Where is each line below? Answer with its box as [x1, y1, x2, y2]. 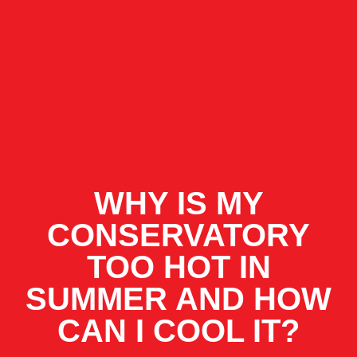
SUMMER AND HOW [25, 281, 331, 316]
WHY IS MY [93, 186, 264, 221]
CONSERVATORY [47, 218, 310, 253]
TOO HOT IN [86, 249, 271, 284]
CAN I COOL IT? [57, 313, 300, 348]
